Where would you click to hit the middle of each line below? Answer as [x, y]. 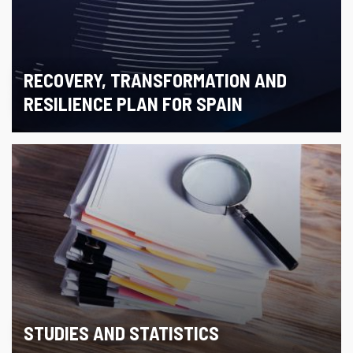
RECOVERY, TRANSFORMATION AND [155, 80]
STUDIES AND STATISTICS [121, 333]
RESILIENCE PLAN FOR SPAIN [133, 103]
